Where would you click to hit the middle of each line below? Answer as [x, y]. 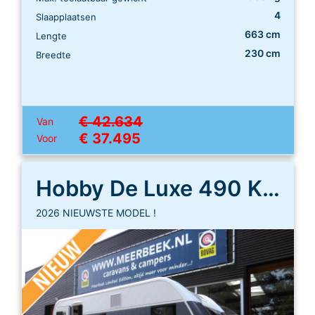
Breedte [53, 54]
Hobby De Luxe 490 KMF [271, 188]
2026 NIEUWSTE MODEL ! [96, 212]
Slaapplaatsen [66, 17]
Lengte [51, 36]
